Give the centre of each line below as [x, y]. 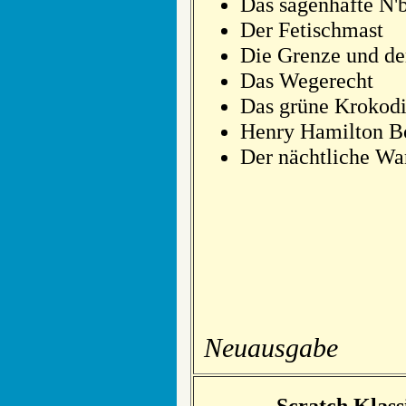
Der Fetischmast [312, 29]
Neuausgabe [271, 348]
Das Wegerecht [307, 80]
